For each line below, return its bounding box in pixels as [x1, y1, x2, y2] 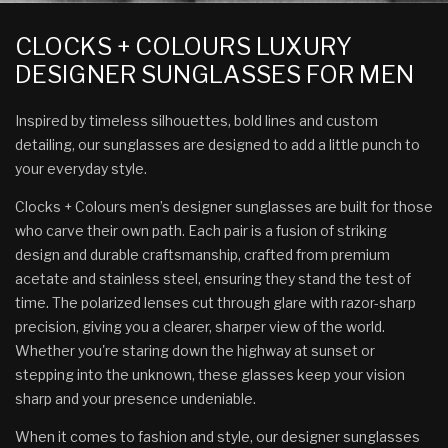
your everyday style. [15, 160, 147, 178]
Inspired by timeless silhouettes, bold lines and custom [15, 112, 378, 130]
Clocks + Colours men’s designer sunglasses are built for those [15, 198, 433, 216]
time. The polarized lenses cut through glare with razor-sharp [15, 294, 416, 312]
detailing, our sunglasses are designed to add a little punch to [15, 136, 420, 154]
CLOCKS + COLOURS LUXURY [15, 32, 353, 62]
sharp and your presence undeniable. [15, 390, 256, 408]
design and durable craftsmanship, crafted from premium [15, 246, 390, 264]
